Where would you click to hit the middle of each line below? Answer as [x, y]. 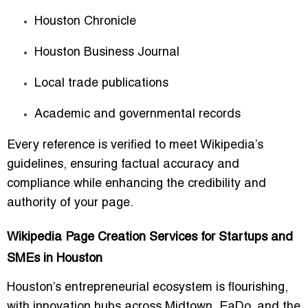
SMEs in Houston [55, 258]
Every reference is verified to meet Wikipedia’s [135, 145]
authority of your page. [70, 203]
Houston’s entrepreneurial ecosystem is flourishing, [147, 287]
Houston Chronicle [85, 21]
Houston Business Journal [107, 52]
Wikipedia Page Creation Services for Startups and [150, 237]
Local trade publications [101, 83]
